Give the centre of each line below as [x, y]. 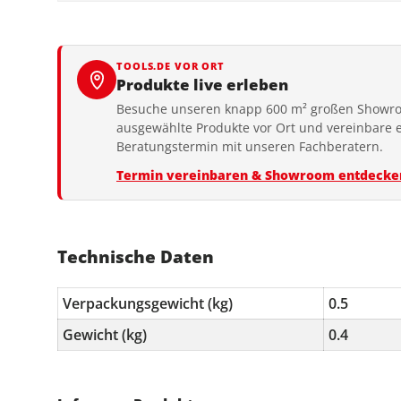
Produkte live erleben [202, 85]
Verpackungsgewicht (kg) [148, 303]
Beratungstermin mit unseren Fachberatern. [250, 147]
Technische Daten [136, 257]
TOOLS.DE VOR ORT [171, 66]
